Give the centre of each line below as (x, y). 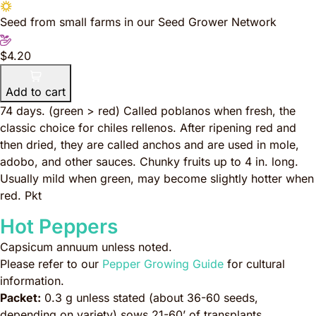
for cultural (254, 264)
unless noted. (135, 247)
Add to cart (36, 92)
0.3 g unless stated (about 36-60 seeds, (150, 298)
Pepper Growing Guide (163, 264)
